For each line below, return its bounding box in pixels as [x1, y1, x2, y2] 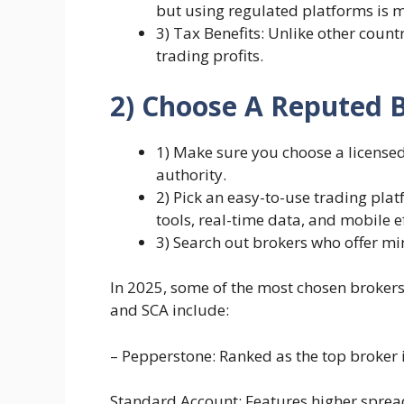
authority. [156, 163, 230, 185]
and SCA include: [110, 299, 229, 320]
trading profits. [156, 45, 267, 66]
